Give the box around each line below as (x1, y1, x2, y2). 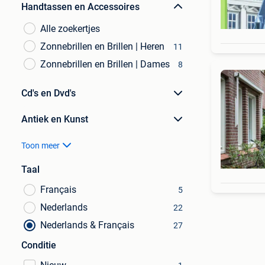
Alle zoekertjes (40, 23, 100, 34)
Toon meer (21, 141, 60, 150)
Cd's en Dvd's (21, 88, 76, 99)
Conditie (21, 240, 56, 251)
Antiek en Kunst (21, 114, 88, 125)
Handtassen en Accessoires (21, 1, 140, 12)
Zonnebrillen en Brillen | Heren (40, 41, 164, 52)
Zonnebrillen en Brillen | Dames (40, 59, 170, 70)
